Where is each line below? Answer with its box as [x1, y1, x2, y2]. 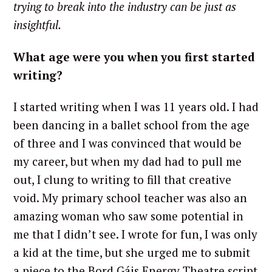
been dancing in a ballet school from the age [13, 117, 250, 133]
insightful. [13, 16, 64, 32]
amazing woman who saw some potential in [13, 208, 243, 224]
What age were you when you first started [13, 49, 255, 64]
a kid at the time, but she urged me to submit [13, 245, 250, 260]
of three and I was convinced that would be [13, 135, 242, 151]
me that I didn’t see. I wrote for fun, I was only [13, 226, 257, 242]
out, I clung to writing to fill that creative [13, 172, 231, 188]
